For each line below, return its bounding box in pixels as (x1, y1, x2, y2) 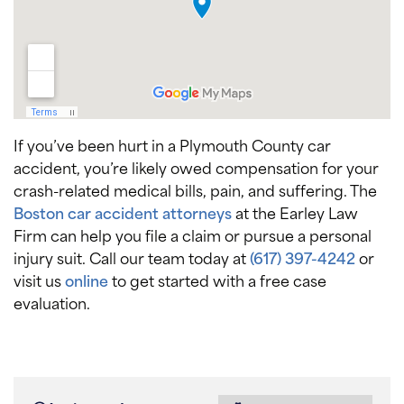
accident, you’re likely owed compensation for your (14, 155, 379, 179)
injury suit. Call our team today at (14, 245, 250, 270)
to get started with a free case (108, 268, 326, 292)
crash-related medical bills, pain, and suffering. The (14, 178, 377, 202)
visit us (14, 268, 65, 292)
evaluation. (14, 290, 90, 315)
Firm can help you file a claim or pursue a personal (14, 223, 372, 247)
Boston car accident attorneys (14, 200, 232, 225)
